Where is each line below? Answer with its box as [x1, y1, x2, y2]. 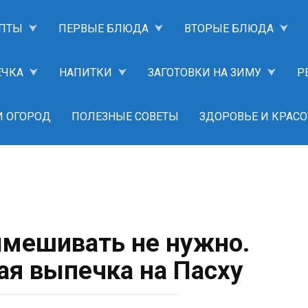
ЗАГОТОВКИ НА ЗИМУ [147, 66, 261, 79]
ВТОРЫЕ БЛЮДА [184, 22, 274, 35]
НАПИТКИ [58, 66, 112, 79]
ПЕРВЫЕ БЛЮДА [58, 22, 148, 35]
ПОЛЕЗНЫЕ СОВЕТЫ [71, 110, 179, 123]
